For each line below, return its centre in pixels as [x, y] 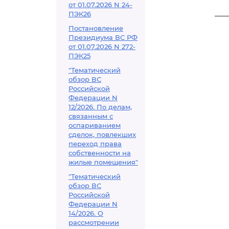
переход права [95, 144]
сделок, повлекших [102, 134]
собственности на [100, 153]
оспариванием [95, 125]
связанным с [91, 116]
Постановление [96, 28]
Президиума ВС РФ [103, 37]
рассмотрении [94, 222]
